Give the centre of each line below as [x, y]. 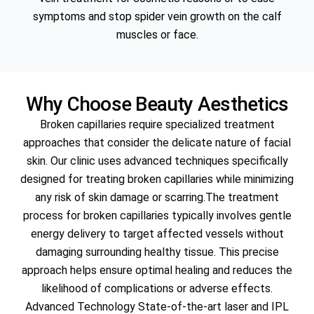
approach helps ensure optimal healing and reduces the [157, 271]
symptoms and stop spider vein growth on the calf [157, 17]
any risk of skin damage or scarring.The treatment [157, 198]
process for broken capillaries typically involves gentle [157, 216]
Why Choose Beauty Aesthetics [157, 104]
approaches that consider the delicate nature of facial [157, 143]
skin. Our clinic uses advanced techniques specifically [157, 161]
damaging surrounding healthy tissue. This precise [157, 252]
